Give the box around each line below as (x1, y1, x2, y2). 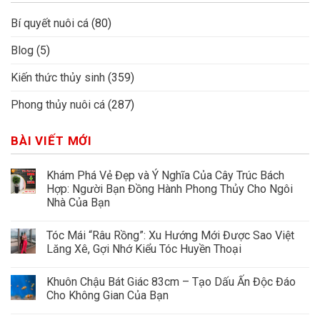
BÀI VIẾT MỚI (11, 133, 93, 148)
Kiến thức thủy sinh (11, 70, 105, 84)
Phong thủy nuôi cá (11, 97, 105, 111)
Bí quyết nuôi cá (11, 16, 89, 30)
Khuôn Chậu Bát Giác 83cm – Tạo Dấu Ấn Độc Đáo (46, 274, 296, 289)
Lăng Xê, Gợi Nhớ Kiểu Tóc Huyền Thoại (46, 241, 241, 256)
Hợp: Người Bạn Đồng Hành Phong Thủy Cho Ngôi (46, 181, 293, 196)
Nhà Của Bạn (46, 195, 110, 209)
